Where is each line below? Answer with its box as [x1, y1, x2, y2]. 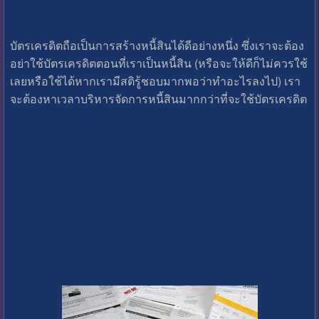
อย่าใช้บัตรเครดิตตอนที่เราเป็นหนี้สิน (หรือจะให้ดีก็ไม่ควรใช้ [9, 54, 308, 71]
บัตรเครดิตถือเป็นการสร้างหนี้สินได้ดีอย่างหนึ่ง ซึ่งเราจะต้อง [9, 36, 304, 53]
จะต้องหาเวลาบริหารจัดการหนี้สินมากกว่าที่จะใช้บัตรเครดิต [9, 90, 307, 107]
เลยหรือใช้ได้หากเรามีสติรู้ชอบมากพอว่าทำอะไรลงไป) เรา [9, 72, 300, 89]
